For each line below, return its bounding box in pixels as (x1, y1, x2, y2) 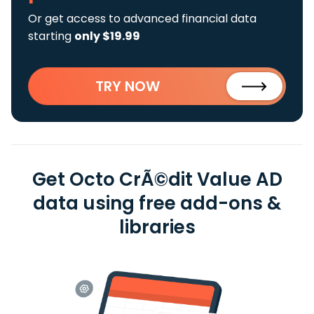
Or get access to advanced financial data (28, 11, 257, 27)
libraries (118, 214, 196, 240)
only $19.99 (74, 28, 140, 44)
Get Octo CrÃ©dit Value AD (32, 167, 282, 192)
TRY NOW (95, 76, 160, 96)
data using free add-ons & (33, 191, 281, 216)
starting (28, 28, 74, 44)
